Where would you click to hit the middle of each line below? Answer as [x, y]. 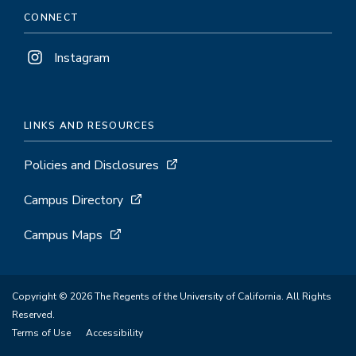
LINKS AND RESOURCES [90, 126]
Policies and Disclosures [91, 165]
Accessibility [114, 333]
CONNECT [52, 17]
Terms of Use [41, 333]
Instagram [82, 58]
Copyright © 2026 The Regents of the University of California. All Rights [172, 296]
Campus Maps [63, 235]
